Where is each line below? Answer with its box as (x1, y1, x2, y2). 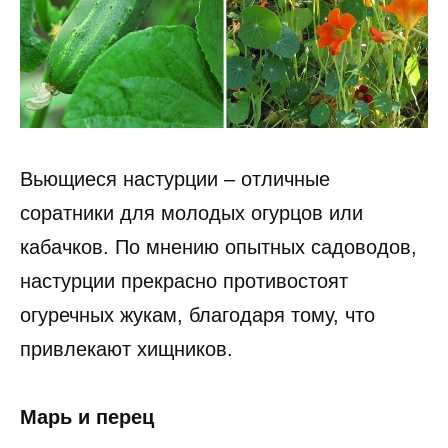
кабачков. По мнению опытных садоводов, (20, 235, 417, 258)
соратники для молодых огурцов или (20, 201, 363, 224)
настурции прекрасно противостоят (20, 269, 348, 292)
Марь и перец (20, 405, 154, 428)
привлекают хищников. (20, 337, 233, 360)
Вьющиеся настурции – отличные (20, 167, 330, 190)
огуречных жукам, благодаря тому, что (20, 303, 375, 326)
